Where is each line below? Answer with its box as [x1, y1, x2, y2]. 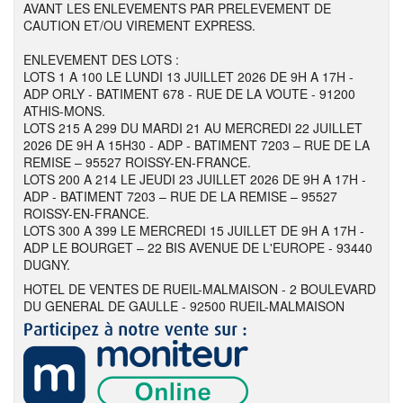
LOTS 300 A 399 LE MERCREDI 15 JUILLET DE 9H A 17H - [23, 221, 364, 239]
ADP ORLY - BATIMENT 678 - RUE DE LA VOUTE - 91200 [23, 85, 355, 103]
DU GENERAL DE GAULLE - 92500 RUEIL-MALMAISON [23, 297, 345, 315]
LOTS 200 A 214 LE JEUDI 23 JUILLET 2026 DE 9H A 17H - [23, 170, 366, 188]
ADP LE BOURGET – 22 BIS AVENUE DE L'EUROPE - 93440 [23, 238, 372, 256]
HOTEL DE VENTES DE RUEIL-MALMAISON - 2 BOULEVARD [23, 280, 376, 298]
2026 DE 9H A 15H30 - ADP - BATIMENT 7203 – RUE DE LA [23, 136, 370, 154]
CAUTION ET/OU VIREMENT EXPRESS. [23, 16, 255, 34]
